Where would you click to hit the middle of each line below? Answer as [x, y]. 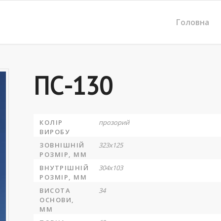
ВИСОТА [55, 190]
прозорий [114, 122]
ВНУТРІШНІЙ [64, 168]
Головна [193, 22]
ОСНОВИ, [57, 200]
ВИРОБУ [55, 132]
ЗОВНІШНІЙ [62, 145]
